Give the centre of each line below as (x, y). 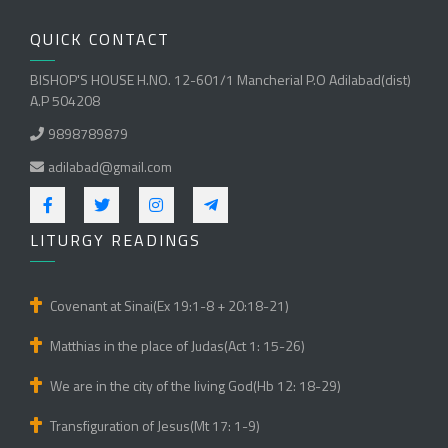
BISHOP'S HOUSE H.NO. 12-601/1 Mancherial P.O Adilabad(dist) (220, 80)
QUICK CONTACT (100, 39)
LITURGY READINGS (115, 240)
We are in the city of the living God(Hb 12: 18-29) (195, 386)
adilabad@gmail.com (110, 167)
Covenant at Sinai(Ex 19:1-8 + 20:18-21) (169, 306)
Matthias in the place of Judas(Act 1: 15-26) (177, 346)
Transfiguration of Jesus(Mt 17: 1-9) (155, 426)
